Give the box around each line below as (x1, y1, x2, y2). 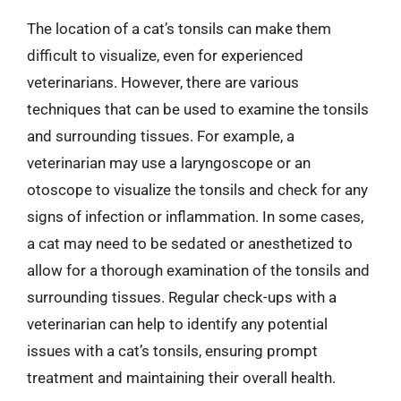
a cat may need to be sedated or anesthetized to (27, 234, 353, 252)
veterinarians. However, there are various (27, 73, 299, 91)
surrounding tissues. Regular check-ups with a (27, 287, 337, 306)
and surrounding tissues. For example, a (27, 126, 294, 145)
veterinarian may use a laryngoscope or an (27, 153, 311, 172)
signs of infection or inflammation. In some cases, (27, 207, 363, 226)
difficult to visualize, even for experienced (27, 46, 303, 64)
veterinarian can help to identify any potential (27, 314, 328, 333)
